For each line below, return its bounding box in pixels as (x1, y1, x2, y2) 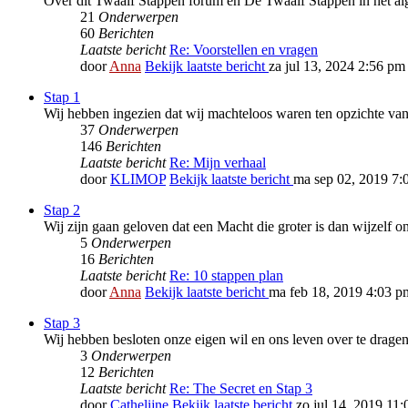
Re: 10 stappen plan (169, 268, 283, 284)
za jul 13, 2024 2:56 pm (269, 58, 405, 75)
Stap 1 (44, 89, 80, 106)
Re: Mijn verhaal (169, 155, 266, 171)
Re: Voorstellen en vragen (169, 42, 318, 58)
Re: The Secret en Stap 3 (169, 381, 312, 397)
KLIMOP (110, 171, 166, 188)
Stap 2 (44, 202, 80, 219)
